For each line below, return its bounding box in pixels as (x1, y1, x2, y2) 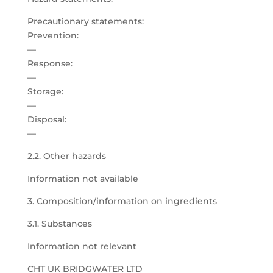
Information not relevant (27, 241, 136, 252)
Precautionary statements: (27, 16, 144, 27)
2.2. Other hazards (27, 151, 106, 161)
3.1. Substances (27, 218, 92, 229)
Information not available (27, 173, 138, 184)
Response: (27, 58, 73, 69)
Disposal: (27, 114, 66, 125)
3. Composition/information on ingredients (27, 196, 217, 207)
